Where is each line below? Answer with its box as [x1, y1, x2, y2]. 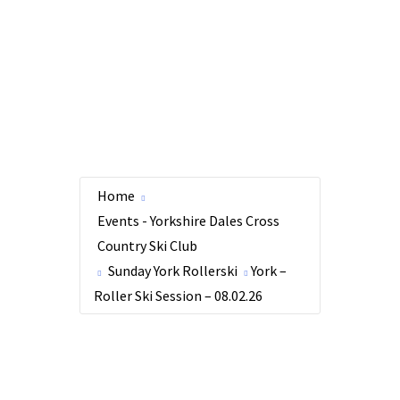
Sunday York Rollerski [108, 262, 237, 279]
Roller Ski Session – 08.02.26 [94, 287, 262, 304]
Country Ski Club [97, 237, 197, 254]
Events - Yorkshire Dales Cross [97, 212, 279, 229]
